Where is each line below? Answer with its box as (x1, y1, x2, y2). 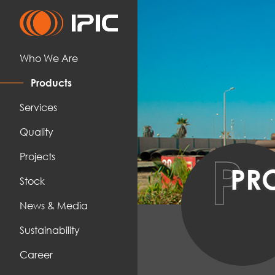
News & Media (20, 198, 88, 212)
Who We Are (20, 51, 78, 64)
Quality (20, 125, 53, 138)
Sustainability (20, 223, 80, 236)
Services (20, 100, 57, 114)
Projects (20, 149, 55, 163)
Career (20, 247, 53, 261)
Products (30, 76, 72, 88)
